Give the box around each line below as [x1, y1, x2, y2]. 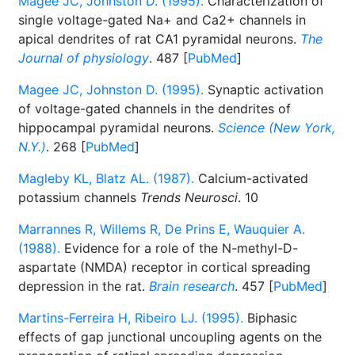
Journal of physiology [18, 50, 149, 66]
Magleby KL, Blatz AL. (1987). [18, 170, 194, 186]
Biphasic [243, 310, 297, 326]
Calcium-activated [194, 170, 308, 186]
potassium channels [18, 189, 140, 205]
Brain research [149, 278, 235, 294]
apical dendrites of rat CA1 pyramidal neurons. [18, 31, 300, 47]
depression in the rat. [18, 278, 149, 294]
